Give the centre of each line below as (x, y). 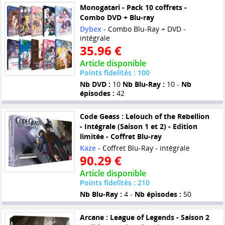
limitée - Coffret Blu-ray (121, 137)
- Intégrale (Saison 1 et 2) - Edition (138, 127)
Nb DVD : (95, 84)
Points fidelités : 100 (115, 73)
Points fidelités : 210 (115, 183)
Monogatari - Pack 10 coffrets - (133, 8)
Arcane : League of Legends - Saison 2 (144, 217)
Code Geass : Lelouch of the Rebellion (144, 117)
